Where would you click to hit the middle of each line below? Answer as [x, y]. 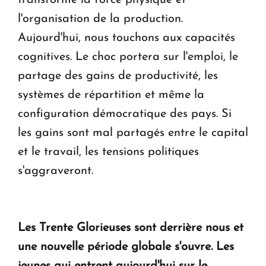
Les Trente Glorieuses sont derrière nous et [131, 228]
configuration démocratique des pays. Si [125, 114]
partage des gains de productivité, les [118, 76]
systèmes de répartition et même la [111, 95]
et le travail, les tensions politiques [108, 152]
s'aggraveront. [56, 171]
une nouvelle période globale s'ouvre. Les [126, 247]
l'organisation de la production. [100, 19]
